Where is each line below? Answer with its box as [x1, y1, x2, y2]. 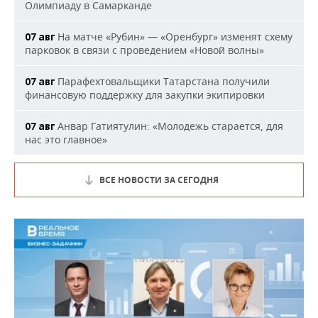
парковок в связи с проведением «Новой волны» [25, 43, 264, 57]
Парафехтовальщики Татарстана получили [55, 75, 270, 88]
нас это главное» [25, 133, 107, 146]
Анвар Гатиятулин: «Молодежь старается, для [55, 119, 283, 133]
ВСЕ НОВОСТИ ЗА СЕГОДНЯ [99, 174, 219, 186]
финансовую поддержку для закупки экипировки [25, 88, 265, 102]
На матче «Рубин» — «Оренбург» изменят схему [55, 30, 292, 43]
